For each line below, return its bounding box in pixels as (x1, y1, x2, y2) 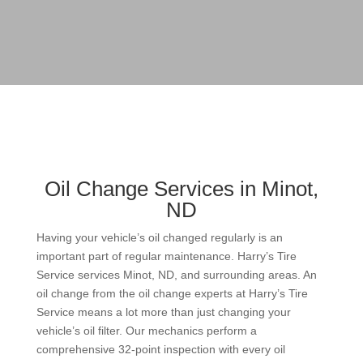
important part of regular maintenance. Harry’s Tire (36, 250, 297, 263)
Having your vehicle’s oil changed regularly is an (36, 231, 283, 245)
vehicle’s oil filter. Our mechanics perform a (36, 324, 257, 338)
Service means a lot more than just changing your (36, 305, 291, 319)
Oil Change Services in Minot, (44, 177, 318, 202)
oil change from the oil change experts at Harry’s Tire (36, 287, 308, 301)
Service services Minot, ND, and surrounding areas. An (36, 268, 317, 282)
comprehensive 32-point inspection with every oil (36, 343, 285, 357)
